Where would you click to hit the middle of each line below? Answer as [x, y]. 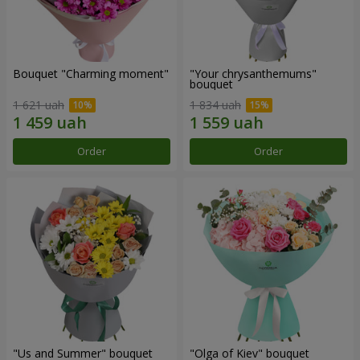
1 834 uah [215, 104]
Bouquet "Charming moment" [91, 74]
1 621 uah [39, 104]
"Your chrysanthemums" [253, 74]
